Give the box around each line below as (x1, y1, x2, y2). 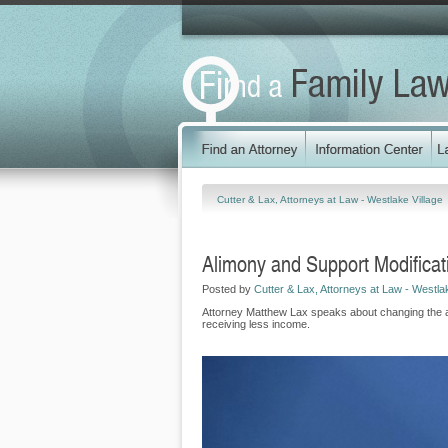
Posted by (202, 283, 254, 295)
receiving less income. (202, 318, 310, 330)
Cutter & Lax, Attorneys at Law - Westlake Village (217, 193, 446, 205)
